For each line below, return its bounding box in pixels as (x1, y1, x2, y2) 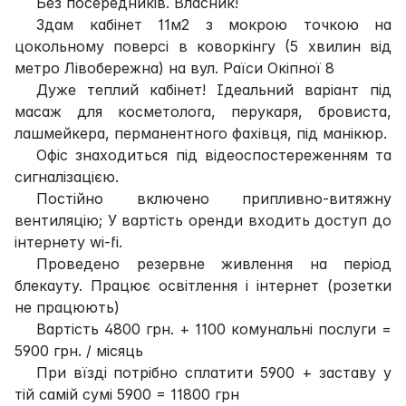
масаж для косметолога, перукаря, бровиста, (14, 101, 391, 121)
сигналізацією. (14, 167, 119, 186)
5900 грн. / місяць (14, 341, 143, 360)
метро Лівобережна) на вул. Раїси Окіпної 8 (14, 58, 334, 77)
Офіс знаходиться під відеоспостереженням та (36, 145, 391, 164)
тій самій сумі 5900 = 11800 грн (14, 384, 239, 403)
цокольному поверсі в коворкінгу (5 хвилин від (14, 36, 391, 55)
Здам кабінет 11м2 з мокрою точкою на (36, 14, 391, 34)
